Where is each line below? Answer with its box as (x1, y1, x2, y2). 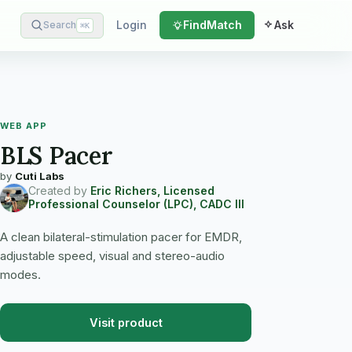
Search (43, 19, 76, 31)
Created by (28, 184, 90, 198)
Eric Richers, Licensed (90, 184, 214, 198)
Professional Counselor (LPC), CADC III (28, 197, 244, 211)
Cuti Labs (15, 170, 64, 182)
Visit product (89, 316, 163, 329)
